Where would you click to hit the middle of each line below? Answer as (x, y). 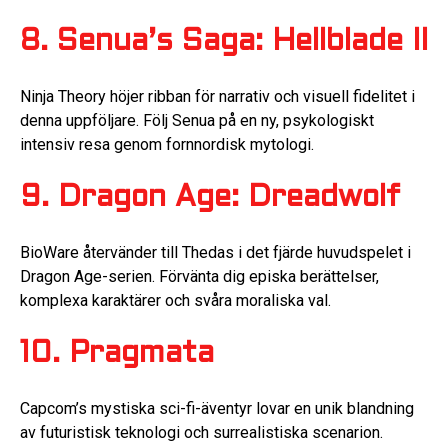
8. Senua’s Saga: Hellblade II (224, 43)
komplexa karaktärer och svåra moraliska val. (175, 300)
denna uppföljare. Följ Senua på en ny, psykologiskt (197, 120)
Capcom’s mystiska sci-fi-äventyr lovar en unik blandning (217, 408)
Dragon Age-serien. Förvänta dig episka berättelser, (199, 276)
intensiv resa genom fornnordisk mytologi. (167, 144)
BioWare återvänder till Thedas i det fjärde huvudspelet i (215, 252)
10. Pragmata (117, 355)
